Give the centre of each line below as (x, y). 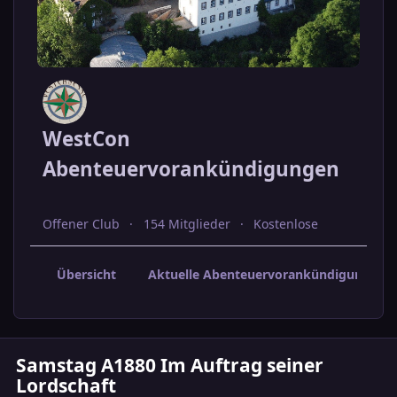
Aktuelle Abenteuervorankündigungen (266, 275)
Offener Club (82, 224)
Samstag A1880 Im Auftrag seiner (170, 365)
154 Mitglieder (187, 224)
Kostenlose (285, 224)
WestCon (87, 139)
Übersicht (86, 275)
